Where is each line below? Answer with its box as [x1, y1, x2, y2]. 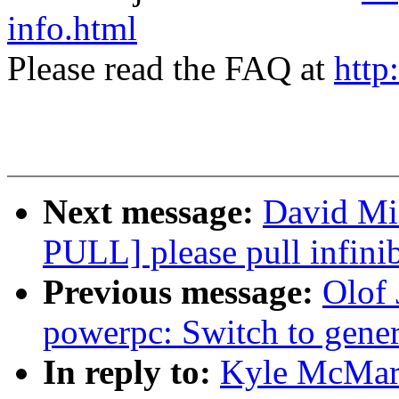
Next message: [43, 192, 263, 232]
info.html [7, 9, 137, 48]
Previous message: [43, 273, 322, 312]
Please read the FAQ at [7, 49, 334, 88]
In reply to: [43, 353, 220, 392]
